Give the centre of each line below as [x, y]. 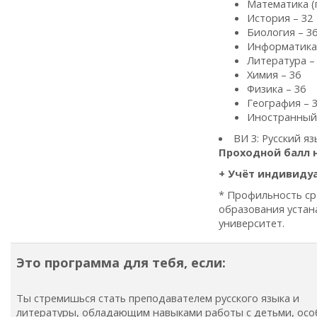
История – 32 [280, 18]
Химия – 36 [274, 74]
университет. [252, 223]
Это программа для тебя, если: [121, 263]
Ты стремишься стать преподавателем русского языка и [158, 298]
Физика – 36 [276, 88]
